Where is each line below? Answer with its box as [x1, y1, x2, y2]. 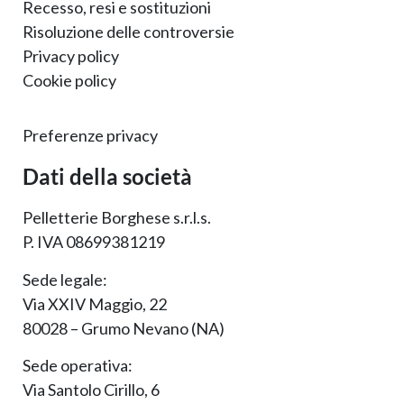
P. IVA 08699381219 [23, 232, 165, 252]
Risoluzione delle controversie [23, 22, 234, 41]
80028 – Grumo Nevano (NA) [23, 317, 225, 338]
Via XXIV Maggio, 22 [23, 293, 167, 314]
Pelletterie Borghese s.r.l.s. [23, 207, 211, 228]
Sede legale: [23, 269, 107, 289]
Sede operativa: [23, 355, 133, 376]
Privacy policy [23, 46, 119, 66]
